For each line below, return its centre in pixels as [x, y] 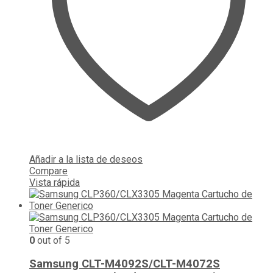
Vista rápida [55, 182]
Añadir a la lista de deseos [86, 159]
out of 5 [52, 240]
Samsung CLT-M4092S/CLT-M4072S [125, 264]
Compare [48, 171]
